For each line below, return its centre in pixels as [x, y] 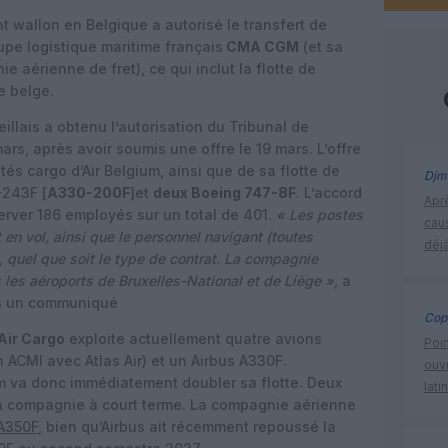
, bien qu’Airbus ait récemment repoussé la [187, 426]
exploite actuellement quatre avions [193, 338]
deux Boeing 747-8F [224, 192]
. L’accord [329, 192]
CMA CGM [261, 46]
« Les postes [319, 214]
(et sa [321, 46]
